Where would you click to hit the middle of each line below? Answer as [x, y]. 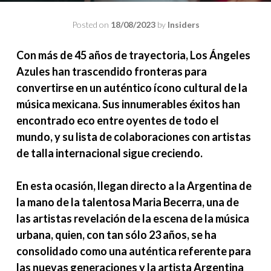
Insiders [183, 24]
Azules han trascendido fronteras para [112, 71]
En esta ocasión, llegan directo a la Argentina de [134, 186]
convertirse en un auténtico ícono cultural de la [132, 88]
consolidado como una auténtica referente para [134, 251]
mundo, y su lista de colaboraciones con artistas [134, 137]
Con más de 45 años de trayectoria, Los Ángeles [133, 55]
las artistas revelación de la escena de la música [133, 218]
